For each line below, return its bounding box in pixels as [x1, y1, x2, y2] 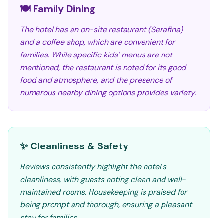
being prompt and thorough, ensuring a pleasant [20, 200, 192, 210]
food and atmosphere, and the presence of [20, 75, 172, 85]
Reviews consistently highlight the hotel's [20, 162, 166, 172]
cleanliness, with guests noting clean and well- [20, 174, 186, 184]
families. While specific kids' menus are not [20, 50, 172, 60]
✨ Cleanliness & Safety [20, 140, 128, 152]
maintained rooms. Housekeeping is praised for [20, 187, 187, 197]
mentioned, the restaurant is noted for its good [20, 62, 186, 73]
